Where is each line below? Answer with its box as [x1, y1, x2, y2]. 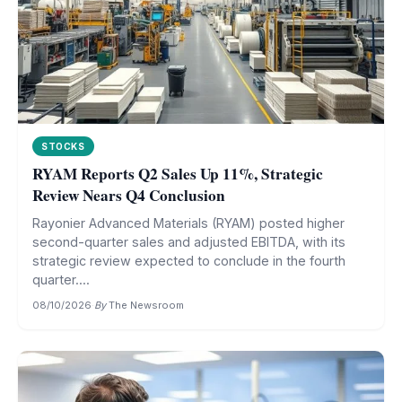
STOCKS [41, 141, 85, 152]
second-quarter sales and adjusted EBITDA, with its [32, 234, 345, 249]
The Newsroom [109, 299, 184, 311]
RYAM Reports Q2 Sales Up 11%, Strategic [32, 162, 323, 185]
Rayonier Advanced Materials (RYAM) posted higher [32, 215, 345, 231]
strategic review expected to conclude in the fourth [32, 253, 345, 268]
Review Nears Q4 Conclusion [32, 184, 225, 206]
